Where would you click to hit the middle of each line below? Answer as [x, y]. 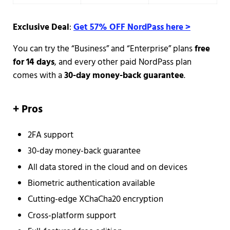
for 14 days [33, 62]
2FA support [51, 135]
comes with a [38, 75]
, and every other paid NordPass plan [123, 62]
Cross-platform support [72, 216]
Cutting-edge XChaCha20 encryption [96, 200]
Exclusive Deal [41, 27]
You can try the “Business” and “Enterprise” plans [103, 49]
